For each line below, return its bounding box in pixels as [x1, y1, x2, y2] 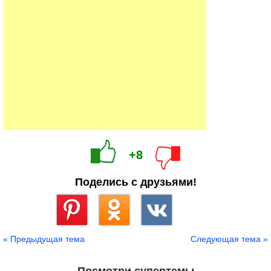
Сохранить [57, 225, 94, 234]
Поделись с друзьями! [74, 176, 197, 189]
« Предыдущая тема [3, 234, 85, 244]
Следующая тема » [191, 234, 268, 244]
